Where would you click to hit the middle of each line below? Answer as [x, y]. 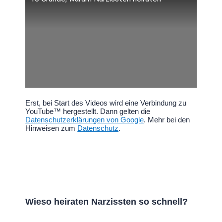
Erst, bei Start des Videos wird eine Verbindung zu [106, 103]
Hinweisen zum [52, 128]
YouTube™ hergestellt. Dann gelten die [88, 111]
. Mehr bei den [167, 120]
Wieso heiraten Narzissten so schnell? [107, 202]
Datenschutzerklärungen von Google [85, 120]
